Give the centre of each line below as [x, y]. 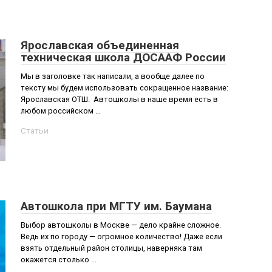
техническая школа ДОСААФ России [123, 57]
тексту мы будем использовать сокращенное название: [124, 88]
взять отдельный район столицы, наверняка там [111, 248]
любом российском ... [61, 111]
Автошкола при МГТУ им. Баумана [116, 206]
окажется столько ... [59, 260]
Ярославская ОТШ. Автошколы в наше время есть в [119, 99]
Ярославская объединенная [100, 45]
